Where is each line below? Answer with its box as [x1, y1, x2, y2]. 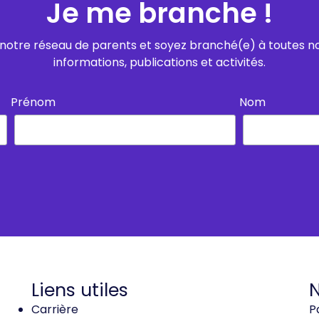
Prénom [10, 94, 56, 110]
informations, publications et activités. [53, 54, 266, 70]
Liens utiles [31, 277, 128, 303]
